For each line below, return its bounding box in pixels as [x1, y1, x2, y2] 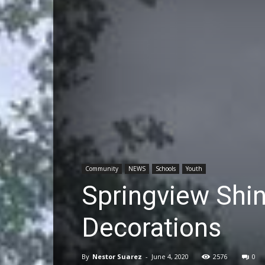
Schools [156, 164, 176, 173]
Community [85, 164, 118, 173]
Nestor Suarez [92, 252, 142, 261]
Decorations [82, 212, 221, 244]
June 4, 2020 [151, 252, 189, 261]
